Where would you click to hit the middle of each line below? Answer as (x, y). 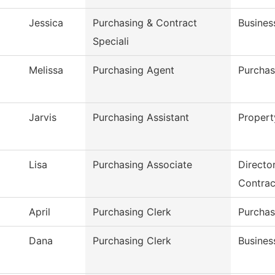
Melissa (46, 70)
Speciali (111, 41)
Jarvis (43, 118)
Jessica (46, 23)
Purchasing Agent (134, 70)
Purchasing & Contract (145, 23)
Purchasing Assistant (141, 118)
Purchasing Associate (142, 165)
